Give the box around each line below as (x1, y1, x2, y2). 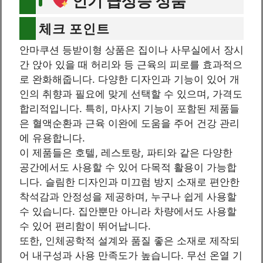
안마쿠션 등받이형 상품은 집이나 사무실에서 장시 (19, 44, 244, 56)
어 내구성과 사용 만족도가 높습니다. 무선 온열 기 (19, 249, 242, 262)
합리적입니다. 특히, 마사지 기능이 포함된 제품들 (19, 103, 240, 115)
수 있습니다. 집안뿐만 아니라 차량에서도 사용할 (19, 205, 237, 218)
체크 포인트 (39, 21, 110, 37)
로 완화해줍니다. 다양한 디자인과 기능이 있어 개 (19, 73, 240, 86)
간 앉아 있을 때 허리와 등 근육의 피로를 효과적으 (19, 59, 242, 71)
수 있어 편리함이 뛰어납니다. (19, 220, 151, 232)
